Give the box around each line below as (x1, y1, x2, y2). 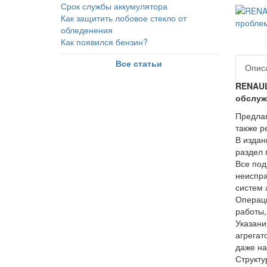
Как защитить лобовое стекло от (61, 12, 187, 24)
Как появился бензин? (61, 36, 148, 48)
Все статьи (116, 57, 163, 69)
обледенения (61, 24, 113, 36)
